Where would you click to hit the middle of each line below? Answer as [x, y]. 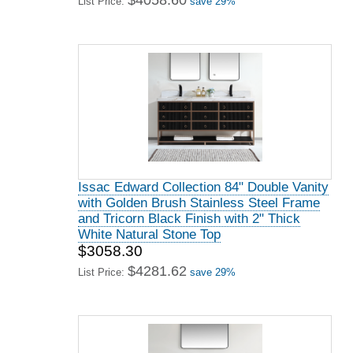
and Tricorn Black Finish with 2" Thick [189, 219]
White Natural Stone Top [149, 234]
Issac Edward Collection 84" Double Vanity [203, 187]
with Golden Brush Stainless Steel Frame [199, 203]
